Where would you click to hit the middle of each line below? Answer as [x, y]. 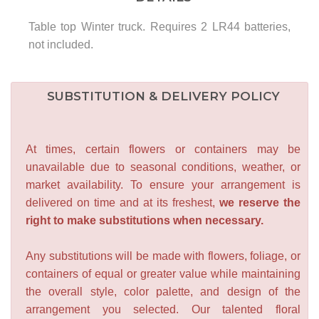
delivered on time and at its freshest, [120, 202]
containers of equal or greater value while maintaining [163, 273]
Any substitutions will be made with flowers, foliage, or [163, 256]
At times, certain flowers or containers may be [163, 149]
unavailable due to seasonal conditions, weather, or [163, 167]
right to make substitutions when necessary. [145, 220]
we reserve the [258, 202]
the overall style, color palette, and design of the [163, 291]
